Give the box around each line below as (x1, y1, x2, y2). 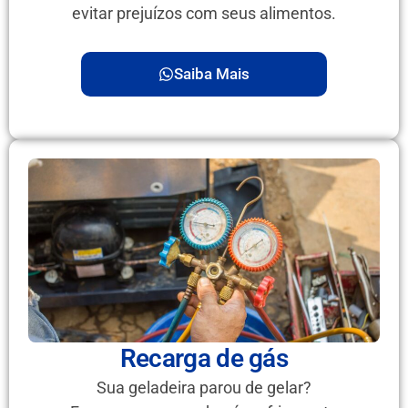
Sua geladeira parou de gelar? (97, 378, 311, 398)
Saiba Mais (174, 64, 250, 83)
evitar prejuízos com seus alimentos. (72, 3, 336, 23)
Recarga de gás (119, 343, 289, 374)
